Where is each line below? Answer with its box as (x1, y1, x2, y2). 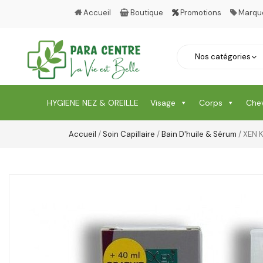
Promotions (178, 8, 221, 18)
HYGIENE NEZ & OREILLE (47, 97, 139, 109)
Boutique (130, 8, 163, 18)
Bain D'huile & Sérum (161, 129, 237, 140)
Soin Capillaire (103, 129, 155, 140)
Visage (150, 97, 176, 109)
